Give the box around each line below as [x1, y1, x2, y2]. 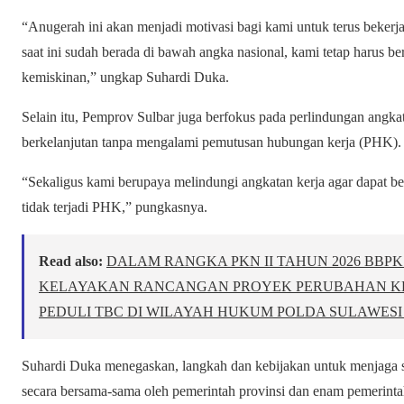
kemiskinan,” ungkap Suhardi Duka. [22, 69, 229, 86]
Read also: [39, 253, 103, 270]
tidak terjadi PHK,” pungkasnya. [22, 199, 207, 216]
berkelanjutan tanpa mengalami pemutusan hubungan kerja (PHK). [22, 134, 401, 151]
